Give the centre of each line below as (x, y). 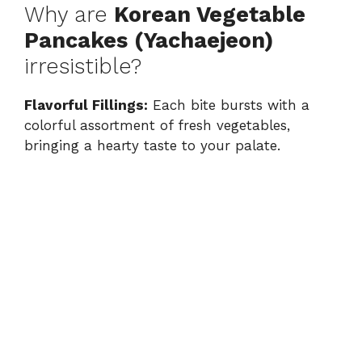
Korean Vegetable (210, 15)
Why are (69, 15)
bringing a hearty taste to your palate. (152, 146)
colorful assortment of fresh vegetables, (157, 126)
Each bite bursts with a (229, 105)
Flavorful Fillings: (86, 105)
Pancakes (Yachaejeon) (149, 41)
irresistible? (83, 67)
